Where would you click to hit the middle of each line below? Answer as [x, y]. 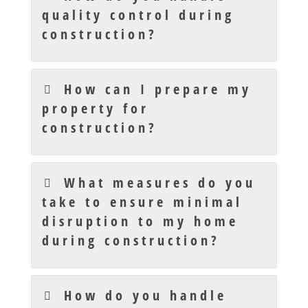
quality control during [138, 15]
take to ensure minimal [142, 202]
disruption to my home [140, 221]
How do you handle [146, 296]
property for [95, 109]
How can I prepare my [158, 89]
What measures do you [160, 183]
